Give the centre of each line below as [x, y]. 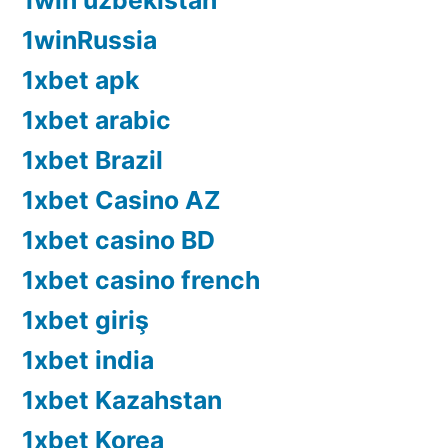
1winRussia [89, 40]
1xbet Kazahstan [122, 400]
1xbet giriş [85, 320]
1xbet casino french [141, 280]
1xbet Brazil [92, 160]
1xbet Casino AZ [121, 200]
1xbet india [88, 360]
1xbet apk [80, 80]
